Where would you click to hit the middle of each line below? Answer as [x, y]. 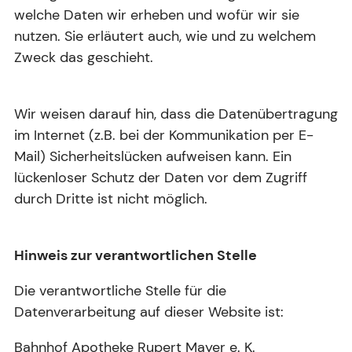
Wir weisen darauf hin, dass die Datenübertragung [176, 114]
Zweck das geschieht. [84, 57]
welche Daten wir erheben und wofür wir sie [157, 15]
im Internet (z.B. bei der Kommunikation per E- [164, 135]
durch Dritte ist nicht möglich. [111, 198]
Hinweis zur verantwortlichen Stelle [136, 255]
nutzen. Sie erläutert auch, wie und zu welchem [165, 36]
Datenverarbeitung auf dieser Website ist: [149, 312]
